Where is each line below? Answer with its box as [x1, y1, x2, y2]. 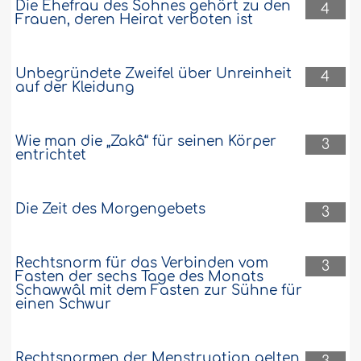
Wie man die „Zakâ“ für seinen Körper [15, 133, 277, 149]
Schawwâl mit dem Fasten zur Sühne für [15, 282, 303, 298]
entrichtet [15, 147, 87, 163]
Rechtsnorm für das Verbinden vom [15, 255, 269, 271]
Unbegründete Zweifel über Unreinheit [15, 65, 293, 81]
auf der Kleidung [15, 79, 135, 95]
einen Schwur [15, 296, 112, 312]
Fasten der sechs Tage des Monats [15, 268, 264, 284]
